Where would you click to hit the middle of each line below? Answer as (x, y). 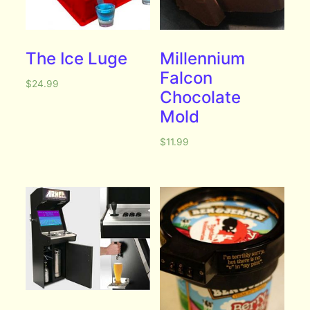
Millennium (203, 59)
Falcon (186, 78)
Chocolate (201, 98)
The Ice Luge (77, 59)
